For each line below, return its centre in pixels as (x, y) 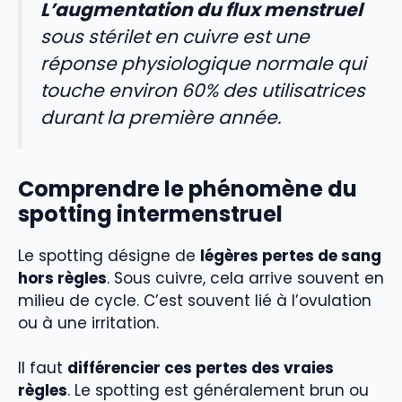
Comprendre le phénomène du (188, 188)
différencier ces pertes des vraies (201, 368)
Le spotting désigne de (109, 255)
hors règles (62, 278)
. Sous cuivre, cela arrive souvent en (245, 278)
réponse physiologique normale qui (203, 64)
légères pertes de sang (291, 255)
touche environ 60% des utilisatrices (203, 91)
